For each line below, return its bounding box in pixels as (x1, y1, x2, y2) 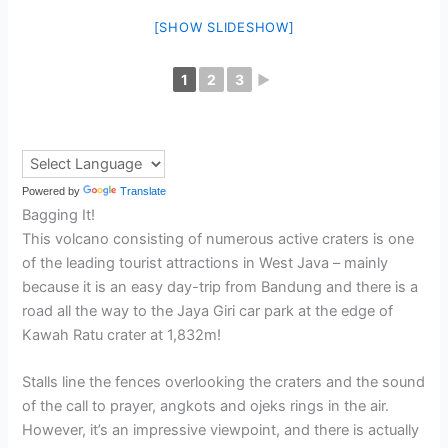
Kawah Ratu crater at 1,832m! (22, 325, 222, 344)
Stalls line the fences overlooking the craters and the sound (22, 373, 426, 392)
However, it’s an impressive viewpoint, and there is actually (22, 421, 420, 440)
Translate (120, 184, 167, 197)
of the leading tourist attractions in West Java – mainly (22, 253, 389, 272)
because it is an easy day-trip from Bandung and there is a (22, 277, 419, 296)
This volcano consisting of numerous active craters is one (22, 229, 415, 248)
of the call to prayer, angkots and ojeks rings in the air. (22, 397, 390, 416)
